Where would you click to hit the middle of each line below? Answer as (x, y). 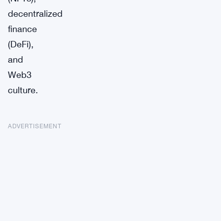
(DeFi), (21, 44)
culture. (23, 90)
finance (22, 29)
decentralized (35, 13)
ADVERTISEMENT (35, 126)
